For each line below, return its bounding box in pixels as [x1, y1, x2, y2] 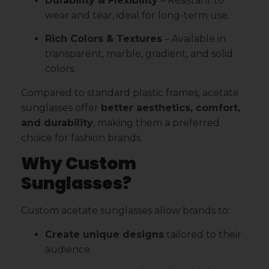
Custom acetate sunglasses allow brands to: [21, 205, 230, 217]
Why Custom [21, 152, 136, 176]
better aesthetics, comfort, [101, 101, 240, 113]
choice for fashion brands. [21, 131, 142, 144]
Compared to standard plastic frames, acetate [21, 86, 239, 98]
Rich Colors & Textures [45, 33, 162, 45]
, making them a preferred [93, 116, 220, 128]
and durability [21, 116, 93, 128]
